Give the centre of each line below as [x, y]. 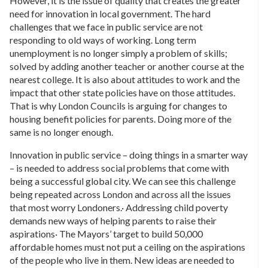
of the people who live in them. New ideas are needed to [122, 260]
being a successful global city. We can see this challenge [123, 181]
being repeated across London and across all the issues [120, 194]
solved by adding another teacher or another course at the [127, 66]
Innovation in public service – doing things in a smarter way [129, 154]
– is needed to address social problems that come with [119, 167]
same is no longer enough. [61, 132]
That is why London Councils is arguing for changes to [118, 105]
